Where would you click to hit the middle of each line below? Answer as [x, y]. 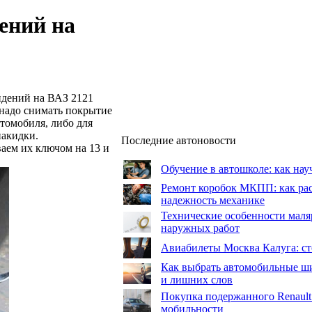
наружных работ [200, 228]
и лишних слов [197, 280]
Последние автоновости [179, 140]
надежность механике [213, 200]
